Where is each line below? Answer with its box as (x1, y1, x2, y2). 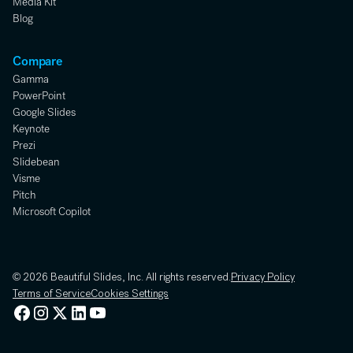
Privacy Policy (231, 273, 295, 284)
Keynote (13, 121, 50, 137)
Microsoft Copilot (13, 204, 91, 220)
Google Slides (13, 105, 76, 121)
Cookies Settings (91, 289, 169, 301)
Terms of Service (13, 289, 91, 301)
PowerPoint (13, 88, 65, 104)
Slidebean (13, 154, 60, 170)
